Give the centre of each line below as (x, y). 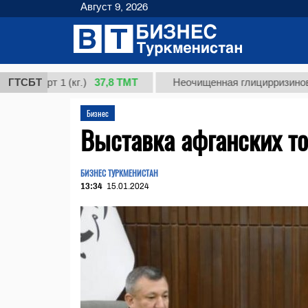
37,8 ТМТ (80, 82)
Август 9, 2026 (114, 7)
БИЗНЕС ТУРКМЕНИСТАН (119, 173)
